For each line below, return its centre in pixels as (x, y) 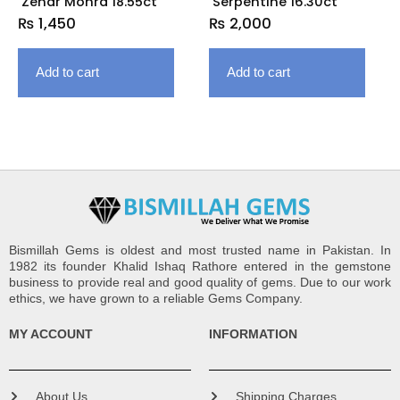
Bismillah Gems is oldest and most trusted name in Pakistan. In (200, 250)
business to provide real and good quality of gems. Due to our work (200, 283)
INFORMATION (253, 333)
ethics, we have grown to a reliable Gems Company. (156, 299)
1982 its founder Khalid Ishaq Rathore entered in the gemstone (200, 267)
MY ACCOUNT (51, 333)
